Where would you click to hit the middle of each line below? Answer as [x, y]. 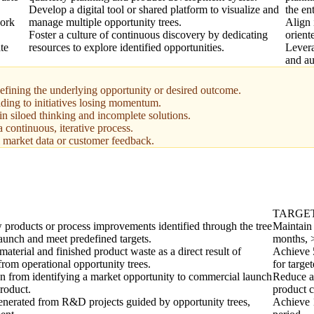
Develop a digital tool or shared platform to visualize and [153, 10]
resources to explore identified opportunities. [126, 48]
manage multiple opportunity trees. [105, 22]
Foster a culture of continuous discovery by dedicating [148, 35]
